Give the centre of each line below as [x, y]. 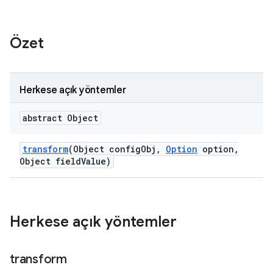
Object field [50, 161]
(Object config [105, 149]
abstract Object [60, 118]
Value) [96, 161]
